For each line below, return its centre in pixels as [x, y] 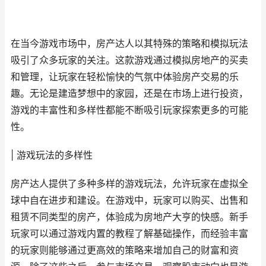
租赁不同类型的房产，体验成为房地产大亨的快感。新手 [129, 217]
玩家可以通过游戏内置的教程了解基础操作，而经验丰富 [129, 234]
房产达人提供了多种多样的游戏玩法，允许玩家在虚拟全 [129, 184]
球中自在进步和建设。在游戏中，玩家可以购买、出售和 [129, 200]
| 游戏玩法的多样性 [52, 155]
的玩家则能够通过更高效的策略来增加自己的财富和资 [125, 250]
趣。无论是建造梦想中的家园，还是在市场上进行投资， [129, 94]
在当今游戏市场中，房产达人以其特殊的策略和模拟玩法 [129, 44]
